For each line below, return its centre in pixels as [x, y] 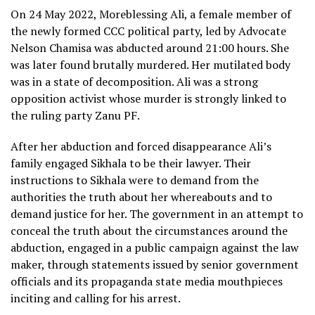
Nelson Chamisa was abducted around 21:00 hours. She [150, 47]
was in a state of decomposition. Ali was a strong [134, 81]
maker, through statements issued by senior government [155, 264]
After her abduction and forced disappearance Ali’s [141, 146]
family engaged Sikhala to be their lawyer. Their [131, 163]
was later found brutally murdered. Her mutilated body [150, 64]
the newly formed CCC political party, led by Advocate [148, 31]
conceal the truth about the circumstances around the [149, 230]
